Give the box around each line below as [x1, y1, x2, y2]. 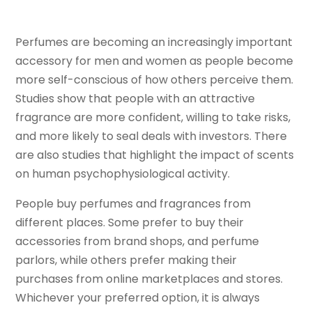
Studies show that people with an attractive [15, 91, 256, 107]
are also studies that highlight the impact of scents [15, 147, 295, 164]
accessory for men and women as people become [15, 53, 294, 70]
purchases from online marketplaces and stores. [15, 271, 283, 288]
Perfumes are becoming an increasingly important [15, 34, 293, 51]
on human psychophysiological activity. [15, 166, 231, 182]
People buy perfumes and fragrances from [15, 196, 251, 212]
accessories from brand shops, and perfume [15, 233, 260, 250]
